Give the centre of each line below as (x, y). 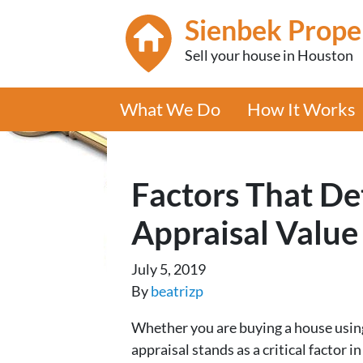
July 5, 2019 (169, 269)
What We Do (171, 109)
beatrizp (177, 290)
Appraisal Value (245, 232)
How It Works (301, 109)
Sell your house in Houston (269, 55)
